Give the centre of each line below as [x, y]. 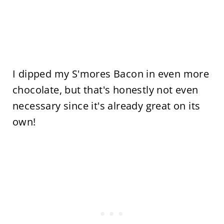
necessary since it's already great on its [106, 105]
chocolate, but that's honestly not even [105, 89]
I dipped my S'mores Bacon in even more [111, 73]
